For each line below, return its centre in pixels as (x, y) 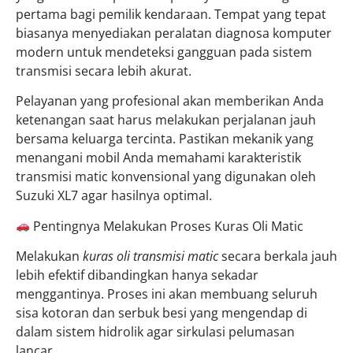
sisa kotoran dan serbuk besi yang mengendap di (162, 312)
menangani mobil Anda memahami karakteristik (158, 158)
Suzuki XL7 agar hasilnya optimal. (114, 196)
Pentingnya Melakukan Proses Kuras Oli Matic (167, 226)
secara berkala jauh (278, 256)
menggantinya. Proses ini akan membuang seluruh (167, 294)
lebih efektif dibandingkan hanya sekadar (137, 275)
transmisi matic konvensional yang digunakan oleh (166, 177)
